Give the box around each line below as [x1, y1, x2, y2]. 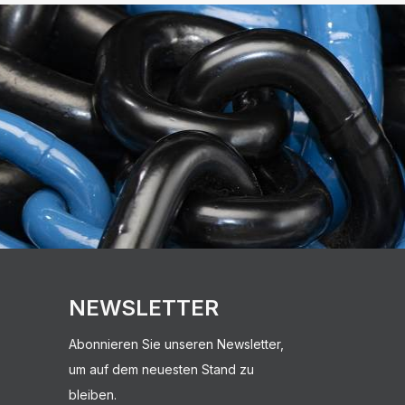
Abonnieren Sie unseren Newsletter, [69, 335, 284, 352]
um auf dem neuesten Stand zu [69, 361, 254, 377]
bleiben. [69, 386, 117, 402]
